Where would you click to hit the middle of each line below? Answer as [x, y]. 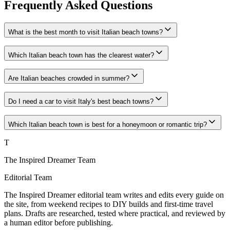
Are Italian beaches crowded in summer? [69, 78]
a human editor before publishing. [59, 222]
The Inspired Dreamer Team [50, 160]
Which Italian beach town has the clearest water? [81, 55]
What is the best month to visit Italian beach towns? [85, 32]
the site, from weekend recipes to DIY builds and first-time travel [109, 204]
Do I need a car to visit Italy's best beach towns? [81, 101]
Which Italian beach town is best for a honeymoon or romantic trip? [108, 124]
